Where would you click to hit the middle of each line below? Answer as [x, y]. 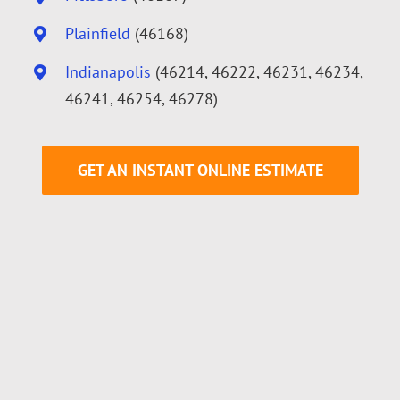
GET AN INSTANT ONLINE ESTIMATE [200, 171]
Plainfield [98, 33]
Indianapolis [108, 71]
